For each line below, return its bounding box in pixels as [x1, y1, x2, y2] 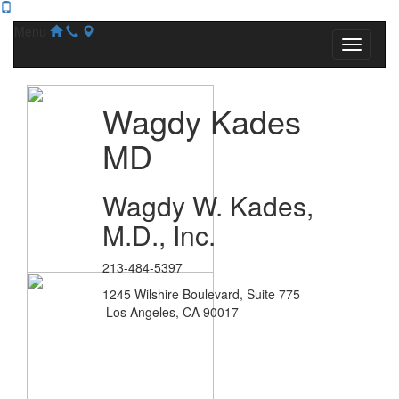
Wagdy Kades [102, 98, 301, 143]
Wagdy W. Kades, [102, 186, 313, 224]
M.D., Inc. [102, 216, 216, 254]
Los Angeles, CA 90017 [102, 303, 239, 321]
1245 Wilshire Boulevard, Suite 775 [102, 285, 300, 303]
